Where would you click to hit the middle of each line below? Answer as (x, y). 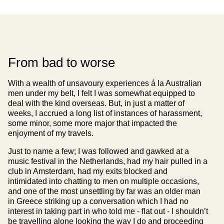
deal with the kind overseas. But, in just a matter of (96, 103)
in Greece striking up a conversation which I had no (98, 201)
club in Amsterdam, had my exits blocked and (88, 171)
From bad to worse (61, 62)
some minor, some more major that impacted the (92, 123)
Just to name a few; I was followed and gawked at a (98, 151)
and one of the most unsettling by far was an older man (104, 191)
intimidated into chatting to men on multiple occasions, (103, 181)
